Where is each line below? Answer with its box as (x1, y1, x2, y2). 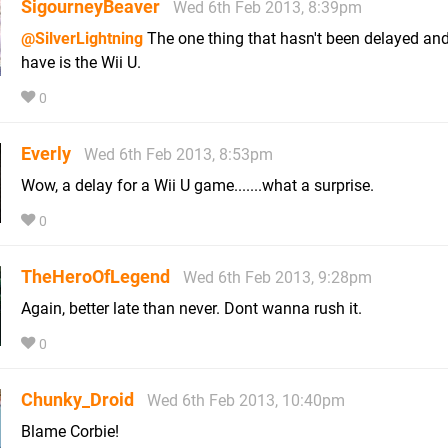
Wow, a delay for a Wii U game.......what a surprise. (21, 175, 374, 195)
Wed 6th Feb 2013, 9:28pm (183, 267, 372, 287)
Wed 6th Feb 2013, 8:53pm (84, 144, 273, 164)
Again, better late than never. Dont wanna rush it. (21, 298, 362, 318)
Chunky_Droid (21, 388, 134, 410)
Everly (21, 142, 71, 164)
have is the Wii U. (21, 52, 141, 72)
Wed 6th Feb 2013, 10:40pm (147, 390, 345, 410)
